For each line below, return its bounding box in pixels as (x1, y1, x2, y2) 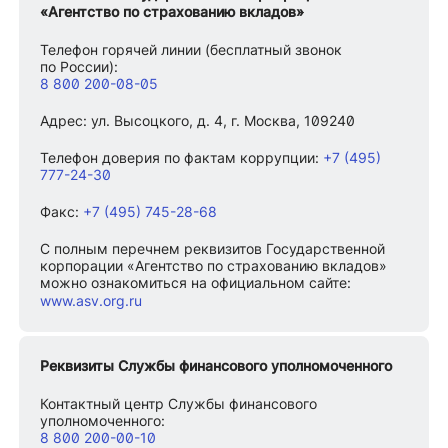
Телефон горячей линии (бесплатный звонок (40, 41, 343, 59)
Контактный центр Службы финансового (40, 395, 318, 413)
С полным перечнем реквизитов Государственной (40, 240, 386, 258)
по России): (40, 58, 119, 76)
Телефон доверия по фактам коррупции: (40, 149, 320, 167)
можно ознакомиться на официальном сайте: (40, 274, 352, 292)
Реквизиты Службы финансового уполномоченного (40, 357, 393, 375)
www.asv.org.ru (40, 292, 143, 310)
